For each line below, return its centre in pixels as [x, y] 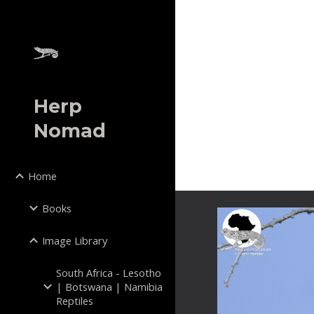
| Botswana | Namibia [109, 287]
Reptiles [75, 301]
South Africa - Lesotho [109, 273]
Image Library [75, 240]
